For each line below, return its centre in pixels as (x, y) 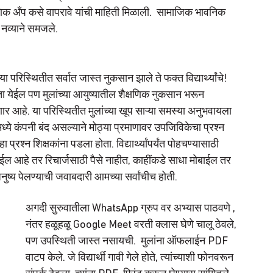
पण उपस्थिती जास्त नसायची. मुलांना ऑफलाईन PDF (128, 241)
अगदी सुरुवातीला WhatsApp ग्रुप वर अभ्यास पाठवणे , (132, 208)
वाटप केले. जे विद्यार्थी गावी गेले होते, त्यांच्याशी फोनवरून (131, 258)
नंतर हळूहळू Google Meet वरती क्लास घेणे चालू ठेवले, (132, 225)
